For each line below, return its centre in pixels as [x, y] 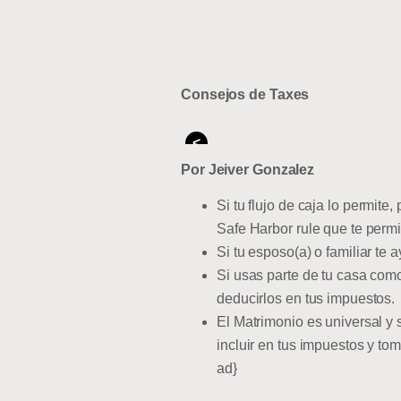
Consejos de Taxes [245, 94]
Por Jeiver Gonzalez [249, 169]
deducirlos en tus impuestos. [308, 299]
